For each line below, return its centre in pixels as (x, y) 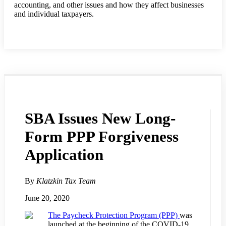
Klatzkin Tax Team (66, 181)
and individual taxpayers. (54, 14)
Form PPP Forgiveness (102, 136)
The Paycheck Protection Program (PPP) (114, 215)
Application (64, 154)
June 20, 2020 (47, 198)
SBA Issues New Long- (100, 118)
